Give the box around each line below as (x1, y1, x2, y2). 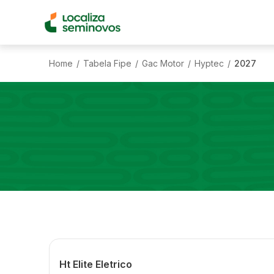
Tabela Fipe (83, 57, 131, 68)
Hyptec (194, 57, 224, 68)
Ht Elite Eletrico (59, 258, 132, 270)
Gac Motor (142, 57, 184, 68)
